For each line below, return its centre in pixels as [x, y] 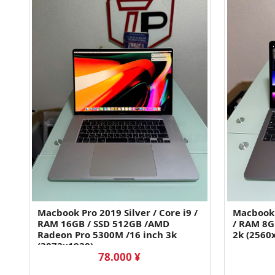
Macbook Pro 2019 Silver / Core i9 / [118, 213]
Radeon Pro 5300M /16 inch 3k [107, 235]
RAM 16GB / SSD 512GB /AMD [103, 224]
